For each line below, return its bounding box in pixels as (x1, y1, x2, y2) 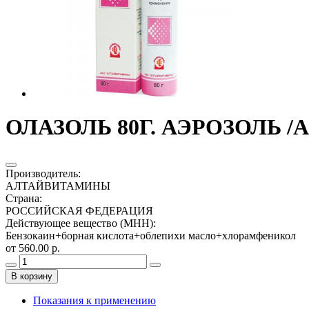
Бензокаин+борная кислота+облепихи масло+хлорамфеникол (6, 229, 296, 241)
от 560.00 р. (6, 241, 60, 254)
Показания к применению (33, 294, 156, 306)
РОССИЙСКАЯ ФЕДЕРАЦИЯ (6, 204, 153, 217)
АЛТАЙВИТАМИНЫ (6, 179, 110, 192)
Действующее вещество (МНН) (6, 217, 153, 229)
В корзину (11, 270, 52, 281)
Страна (6, 192, 39, 204)
